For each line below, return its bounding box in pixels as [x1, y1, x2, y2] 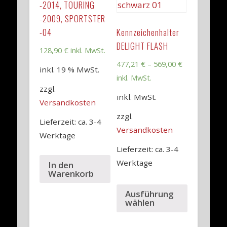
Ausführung [125, 188, 174, 200]
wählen [125, 197, 155, 209]
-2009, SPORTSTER [40, 12, 106, 25]
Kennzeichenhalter [116, 26, 179, 39]
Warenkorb [48, 167, 94, 179]
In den [48, 159, 74, 171]
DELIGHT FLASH [116, 40, 168, 53]
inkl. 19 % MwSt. [40, 64, 100, 75]
